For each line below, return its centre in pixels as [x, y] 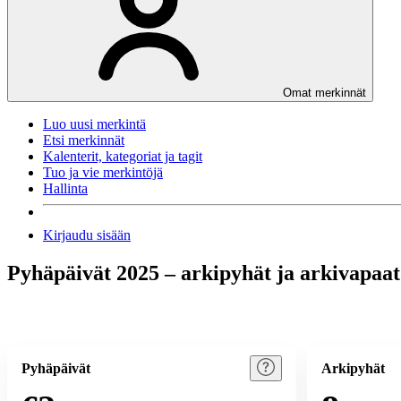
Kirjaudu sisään [87, 235]
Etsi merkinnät [84, 141]
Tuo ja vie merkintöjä [103, 173]
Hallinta [65, 189]
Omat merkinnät [324, 93]
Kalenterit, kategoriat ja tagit [123, 157]
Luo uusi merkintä [94, 124]
